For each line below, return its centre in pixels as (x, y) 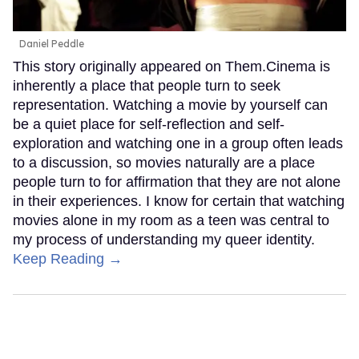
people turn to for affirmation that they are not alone (177, 182)
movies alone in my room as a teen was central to (171, 221)
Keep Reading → (68, 259)
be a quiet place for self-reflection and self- (149, 125)
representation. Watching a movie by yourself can (170, 105)
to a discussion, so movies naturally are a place (164, 163)
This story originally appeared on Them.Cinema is (171, 67)
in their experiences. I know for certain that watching (179, 202)
